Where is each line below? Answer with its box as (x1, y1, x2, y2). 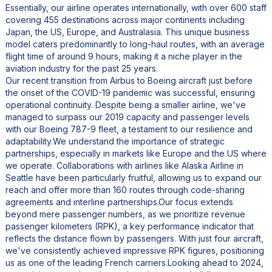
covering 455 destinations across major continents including (5, 14, 245, 25)
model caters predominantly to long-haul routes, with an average (5, 38, 265, 49)
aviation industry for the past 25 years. (5, 63, 158, 73)
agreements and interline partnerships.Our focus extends (5, 196, 233, 207)
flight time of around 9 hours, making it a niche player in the (5, 50, 242, 61)
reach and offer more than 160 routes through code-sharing (5, 184, 245, 195)
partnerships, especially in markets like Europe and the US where (5, 148, 267, 158)
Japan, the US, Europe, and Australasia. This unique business (5, 26, 250, 37)
